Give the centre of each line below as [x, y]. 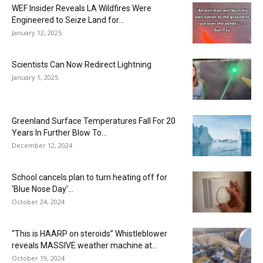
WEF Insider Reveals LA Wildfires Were [82, 8]
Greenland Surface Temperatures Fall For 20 [94, 121]
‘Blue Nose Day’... [43, 189]
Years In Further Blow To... [59, 132]
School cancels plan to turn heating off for [90, 177]
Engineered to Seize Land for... [68, 20]
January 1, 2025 [35, 77]
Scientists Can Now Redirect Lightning [82, 64]
